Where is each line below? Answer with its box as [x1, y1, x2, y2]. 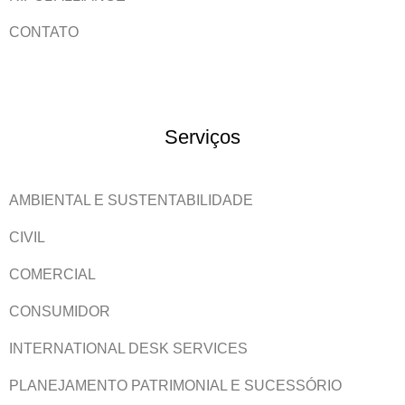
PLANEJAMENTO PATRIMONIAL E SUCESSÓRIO [9, 377, 342, 393]
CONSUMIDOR [9, 303, 110, 319]
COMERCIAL [9, 266, 96, 282]
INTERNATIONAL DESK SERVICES [9, 340, 248, 356]
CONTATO [9, 24, 79, 40]
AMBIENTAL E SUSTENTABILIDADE [9, 192, 253, 208]
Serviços [165, 126, 240, 149]
